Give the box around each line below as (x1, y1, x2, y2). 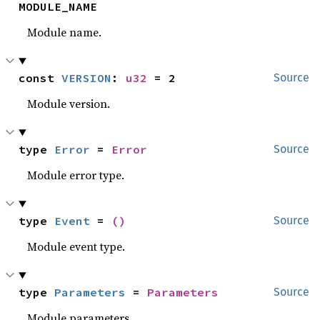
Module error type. (27, 167, 125, 183)
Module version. (27, 96, 111, 111)
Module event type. (27, 239, 126, 254)
